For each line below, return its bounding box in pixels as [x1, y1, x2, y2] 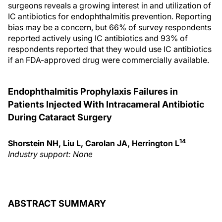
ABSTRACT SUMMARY [8, 198, 106, 209]
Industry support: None [8, 149, 93, 159]
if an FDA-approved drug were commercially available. [8, 55, 209, 65]
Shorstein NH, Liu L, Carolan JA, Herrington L [8, 138, 179, 148]
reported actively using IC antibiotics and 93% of [8, 33, 188, 43]
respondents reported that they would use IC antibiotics [8, 44, 212, 54]
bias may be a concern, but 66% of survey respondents [8, 22, 211, 32]
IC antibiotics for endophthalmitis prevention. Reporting [8, 11, 212, 21]
